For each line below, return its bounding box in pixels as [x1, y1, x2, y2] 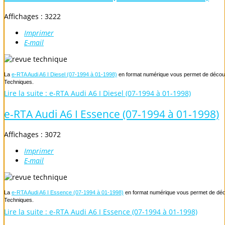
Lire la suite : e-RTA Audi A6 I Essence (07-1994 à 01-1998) [4, 206, 197, 216]
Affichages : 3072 [4, 130, 61, 140]
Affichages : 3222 [4, 11, 61, 21]
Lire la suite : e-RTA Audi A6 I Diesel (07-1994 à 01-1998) [4, 88, 191, 98]
